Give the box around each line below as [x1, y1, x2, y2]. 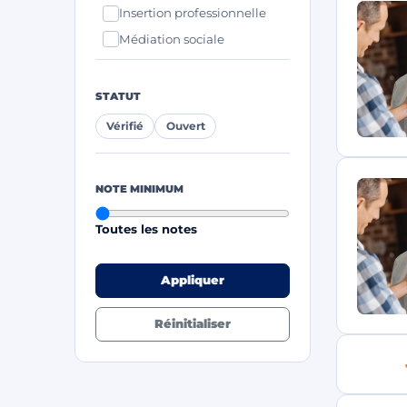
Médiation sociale [119, 31, 224, 46]
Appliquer [161, 273, 224, 288]
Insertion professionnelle [119, 5, 266, 21]
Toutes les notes [95, 221, 197, 236]
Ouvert [165, 118, 205, 133]
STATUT [95, 89, 141, 103]
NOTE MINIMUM [95, 182, 184, 195]
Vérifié [106, 118, 144, 133]
